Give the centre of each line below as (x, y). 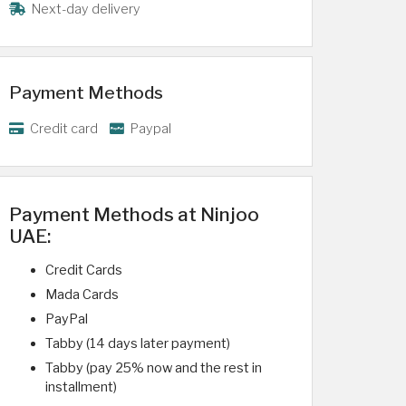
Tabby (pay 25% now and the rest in (154, 368)
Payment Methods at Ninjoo (134, 214)
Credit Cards (84, 270)
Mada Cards (82, 295)
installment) (81, 387)
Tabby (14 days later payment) (138, 343)
